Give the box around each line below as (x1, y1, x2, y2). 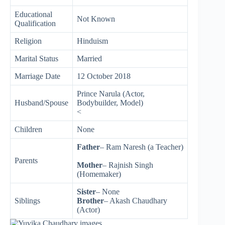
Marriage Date (15, 71, 60, 80)
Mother (77, 160, 102, 169)
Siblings (15, 196, 40, 205)
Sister (77, 187, 96, 196)
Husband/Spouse (15, 98, 68, 107)
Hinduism (77, 36, 108, 45)
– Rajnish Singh (102, 160, 153, 169)
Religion (15, 36, 42, 45)
